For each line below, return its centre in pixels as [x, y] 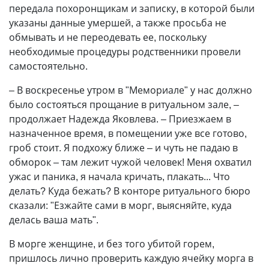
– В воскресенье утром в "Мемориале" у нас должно [131, 90]
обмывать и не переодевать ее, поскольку [108, 37]
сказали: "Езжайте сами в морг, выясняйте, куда [120, 205]
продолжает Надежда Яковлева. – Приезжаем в [120, 119]
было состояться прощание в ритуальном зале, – [124, 104]
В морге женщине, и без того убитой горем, [112, 244]
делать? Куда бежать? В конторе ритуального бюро [130, 191]
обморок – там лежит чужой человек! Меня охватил [130, 162]
